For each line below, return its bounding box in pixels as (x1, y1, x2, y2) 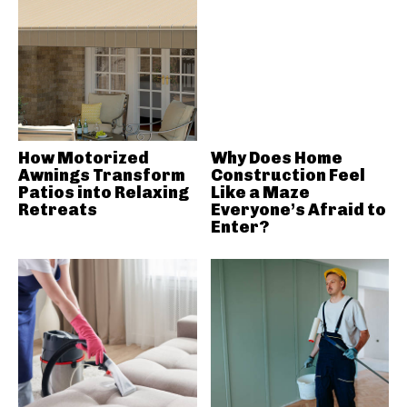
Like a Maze (210, 183, 310, 203)
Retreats (18, 200, 97, 220)
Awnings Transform (18, 165, 185, 185)
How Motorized (18, 148, 149, 168)
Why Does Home (210, 148, 342, 168)
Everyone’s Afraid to (210, 200, 386, 220)
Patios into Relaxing (18, 183, 189, 203)
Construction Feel (210, 165, 365, 185)
